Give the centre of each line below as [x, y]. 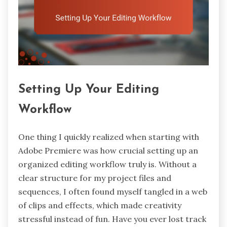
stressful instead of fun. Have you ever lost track [112, 219]
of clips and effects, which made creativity [100, 205]
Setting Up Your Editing [89, 90]
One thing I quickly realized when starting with [109, 137]
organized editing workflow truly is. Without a [107, 164]
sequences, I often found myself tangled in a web [113, 192]
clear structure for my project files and [95, 178]
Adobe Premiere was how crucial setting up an [108, 151]
